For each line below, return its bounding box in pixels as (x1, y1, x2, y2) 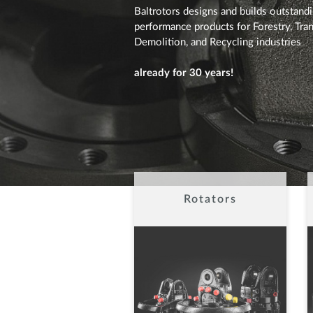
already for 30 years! (134, 68, 233, 78)
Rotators (183, 194, 237, 205)
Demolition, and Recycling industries (134, 37, 301, 48)
